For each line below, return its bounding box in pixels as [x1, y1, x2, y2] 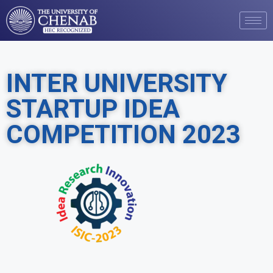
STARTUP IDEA [6, 94, 180, 124]
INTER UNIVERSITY [6, 68, 227, 99]
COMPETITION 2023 [6, 119, 241, 150]
